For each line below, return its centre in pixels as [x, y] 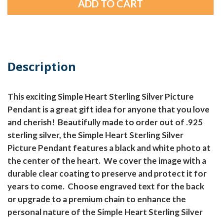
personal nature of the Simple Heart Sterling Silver [105, 212]
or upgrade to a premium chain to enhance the [97, 199]
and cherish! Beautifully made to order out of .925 [105, 122]
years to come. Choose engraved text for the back [106, 186]
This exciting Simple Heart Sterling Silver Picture [101, 97]
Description [42, 67]
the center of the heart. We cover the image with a [107, 161]
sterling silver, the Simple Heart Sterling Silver [95, 135]
